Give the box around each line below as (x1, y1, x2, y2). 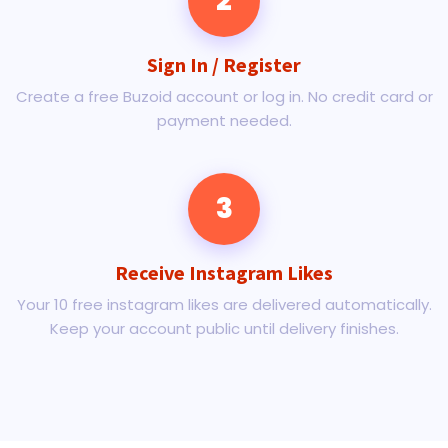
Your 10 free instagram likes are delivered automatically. (16, 294, 432, 315)
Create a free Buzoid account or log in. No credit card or (15, 86, 433, 107)
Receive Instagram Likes (115, 260, 333, 285)
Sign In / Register (147, 52, 301, 77)
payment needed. (156, 110, 292, 131)
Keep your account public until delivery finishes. (49, 318, 399, 339)
